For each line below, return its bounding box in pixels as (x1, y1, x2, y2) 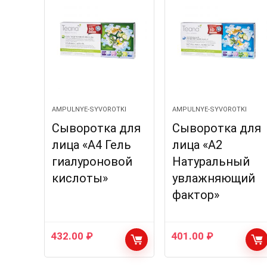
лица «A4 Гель (51, 138, 131, 152)
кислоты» (51, 171, 108, 185)
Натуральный (172, 154, 250, 169)
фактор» (172, 188, 219, 202)
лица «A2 (172, 138, 222, 152)
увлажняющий (172, 171, 255, 185)
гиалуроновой (51, 154, 132, 169)
